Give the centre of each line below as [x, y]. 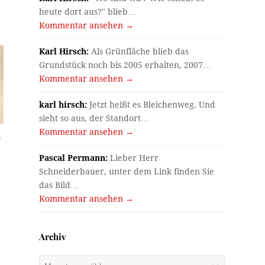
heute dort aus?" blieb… [88, 12]
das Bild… [59, 185]
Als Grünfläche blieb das [139, 52]
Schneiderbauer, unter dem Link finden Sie [127, 172]
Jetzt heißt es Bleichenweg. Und [151, 105]
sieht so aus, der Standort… [94, 119]
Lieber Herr [133, 158]
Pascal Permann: [74, 158]
